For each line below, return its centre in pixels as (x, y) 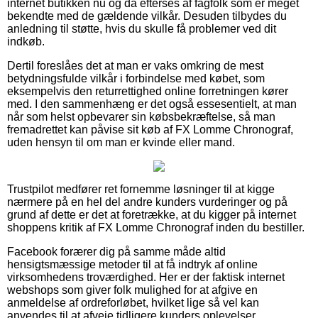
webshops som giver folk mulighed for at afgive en (132, 290)
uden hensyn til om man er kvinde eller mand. (121, 142)
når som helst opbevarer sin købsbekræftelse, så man (141, 116)
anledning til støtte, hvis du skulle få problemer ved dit (142, 28)
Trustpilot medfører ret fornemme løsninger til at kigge (141, 189)
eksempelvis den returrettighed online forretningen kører (148, 91)
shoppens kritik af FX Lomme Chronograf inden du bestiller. (156, 227)
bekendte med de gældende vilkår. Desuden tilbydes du (147, 16)
